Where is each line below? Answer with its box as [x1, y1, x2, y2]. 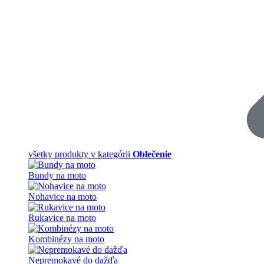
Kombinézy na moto [28, 233, 104, 244]
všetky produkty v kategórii [28, 148, 133, 159]
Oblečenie [133, 148, 171, 159]
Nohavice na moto [28, 191, 97, 202]
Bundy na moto [28, 170, 86, 180]
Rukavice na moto [28, 212, 96, 223]
